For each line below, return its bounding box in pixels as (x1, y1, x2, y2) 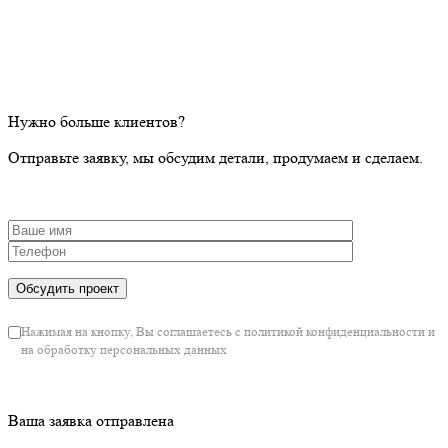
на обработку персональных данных (21, 342, 227, 358)
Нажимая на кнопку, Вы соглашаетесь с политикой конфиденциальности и (21, 324, 435, 340)
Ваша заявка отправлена (8, 411, 174, 431)
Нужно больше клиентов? (8, 112, 185, 132)
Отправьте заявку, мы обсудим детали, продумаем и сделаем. (8, 148, 423, 168)
